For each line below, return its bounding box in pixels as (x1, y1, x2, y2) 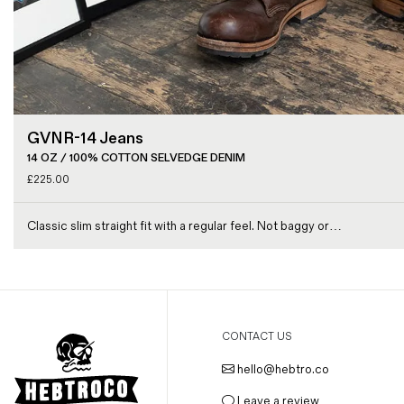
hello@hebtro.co (234, 361, 329, 377)
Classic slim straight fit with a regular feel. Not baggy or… (27, 217, 342, 234)
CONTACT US (222, 329, 292, 344)
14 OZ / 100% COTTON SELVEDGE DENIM (27, 151, 245, 165)
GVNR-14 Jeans (27, 128, 143, 148)
